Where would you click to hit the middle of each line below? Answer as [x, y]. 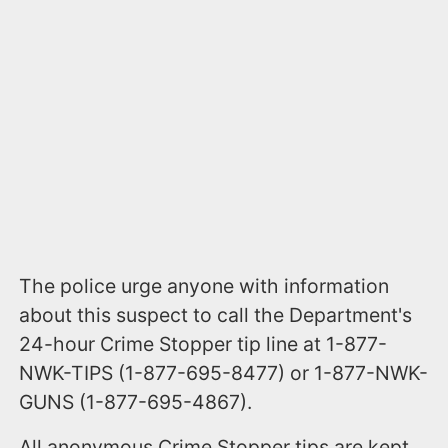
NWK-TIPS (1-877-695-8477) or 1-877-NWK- [224, 373]
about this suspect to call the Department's [216, 315]
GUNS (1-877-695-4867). [136, 402]
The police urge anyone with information [204, 286]
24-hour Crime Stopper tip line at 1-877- [203, 344]
